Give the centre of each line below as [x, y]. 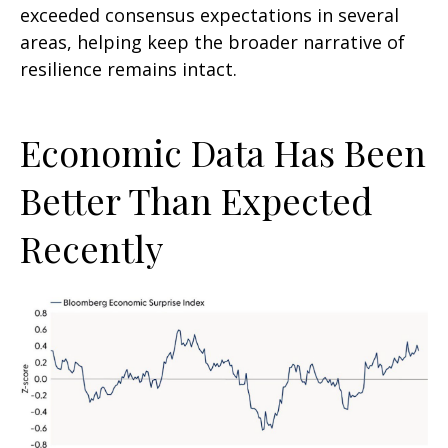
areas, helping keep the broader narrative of [212, 42]
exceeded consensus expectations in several [209, 15]
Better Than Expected [196, 200]
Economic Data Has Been [223, 152]
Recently [91, 248]
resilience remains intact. [128, 69]
